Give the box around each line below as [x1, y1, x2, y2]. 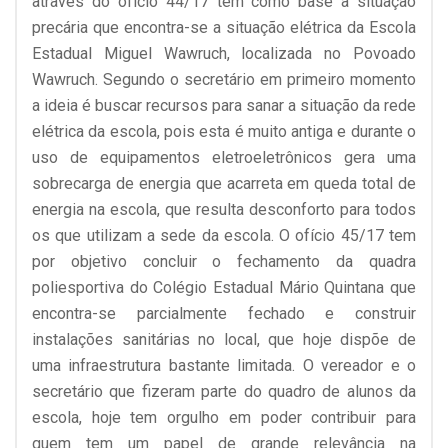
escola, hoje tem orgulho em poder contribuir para [32, 407, 416, 427]
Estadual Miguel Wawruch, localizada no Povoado [32, 43, 416, 63]
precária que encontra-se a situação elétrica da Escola [32, 17, 416, 37]
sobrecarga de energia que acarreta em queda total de [32, 173, 416, 193]
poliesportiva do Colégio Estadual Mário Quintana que [32, 277, 416, 297]
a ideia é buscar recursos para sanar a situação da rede [32, 95, 416, 115]
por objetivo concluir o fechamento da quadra [32, 251, 416, 271]
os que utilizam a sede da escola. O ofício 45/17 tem [32, 225, 416, 245]
